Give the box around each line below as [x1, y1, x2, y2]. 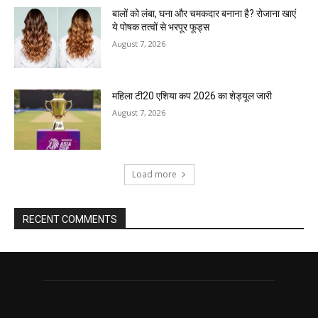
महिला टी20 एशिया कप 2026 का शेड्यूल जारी [112, 89, 273, 102]
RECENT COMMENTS [23, 214, 117, 226]
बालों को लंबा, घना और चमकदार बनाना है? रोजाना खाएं [112, 7, 297, 19]
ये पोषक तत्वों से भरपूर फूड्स [112, 21, 210, 33]
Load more [131, 168, 177, 181]
